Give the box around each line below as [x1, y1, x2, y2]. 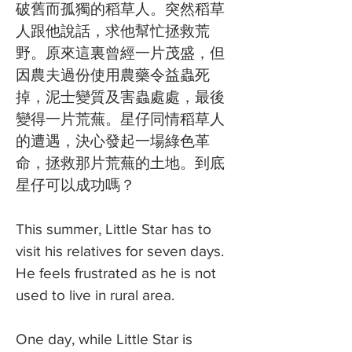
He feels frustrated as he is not [16, 265, 216, 281]
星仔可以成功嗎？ [16, 177, 135, 193]
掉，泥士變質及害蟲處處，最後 [16, 89, 225, 105]
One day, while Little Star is [16, 331, 192, 347]
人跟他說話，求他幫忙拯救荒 [16, 23, 210, 39]
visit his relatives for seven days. [16, 243, 224, 259]
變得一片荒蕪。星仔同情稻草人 [16, 111, 225, 127]
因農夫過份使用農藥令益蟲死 [16, 67, 210, 83]
